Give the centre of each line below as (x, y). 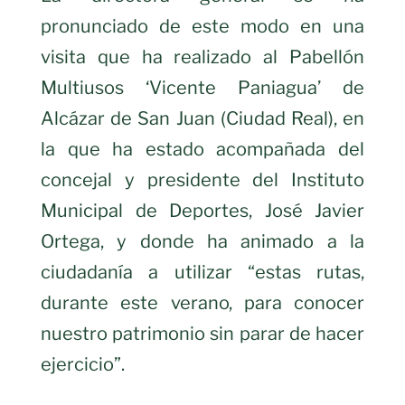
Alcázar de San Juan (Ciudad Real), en (202, 119)
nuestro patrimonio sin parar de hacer (202, 334)
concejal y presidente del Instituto (202, 180)
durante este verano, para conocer (202, 303)
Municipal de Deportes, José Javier (202, 211)
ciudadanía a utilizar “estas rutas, (202, 273)
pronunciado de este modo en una (202, 27)
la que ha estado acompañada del (202, 150)
